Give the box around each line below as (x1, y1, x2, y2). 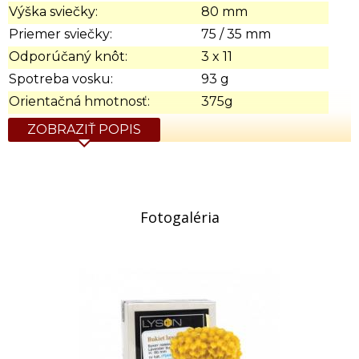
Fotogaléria (139, 207, 220, 227)
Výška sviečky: (9, 3, 98, 19)
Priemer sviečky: (9, 26, 112, 42)
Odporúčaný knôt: (9, 48, 127, 64)
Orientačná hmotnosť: (9, 93, 150, 109)
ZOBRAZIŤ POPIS (27, 121, 141, 137)
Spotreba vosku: (9, 71, 113, 87)
